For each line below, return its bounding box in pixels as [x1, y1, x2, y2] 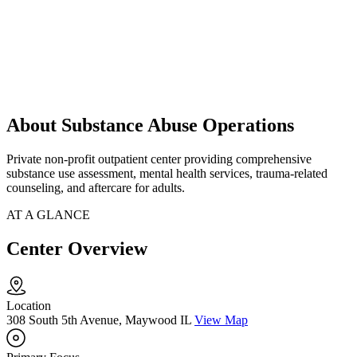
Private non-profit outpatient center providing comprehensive [6, 152, 312, 167]
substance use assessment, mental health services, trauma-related [6, 167, 328, 181]
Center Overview [6, 238, 147, 260]
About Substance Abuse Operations [6, 115, 294, 136]
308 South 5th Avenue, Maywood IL [6, 313, 191, 328]
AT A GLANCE [6, 208, 90, 222]
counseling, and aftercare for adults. [6, 181, 185, 195]
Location [6, 299, 51, 313]
